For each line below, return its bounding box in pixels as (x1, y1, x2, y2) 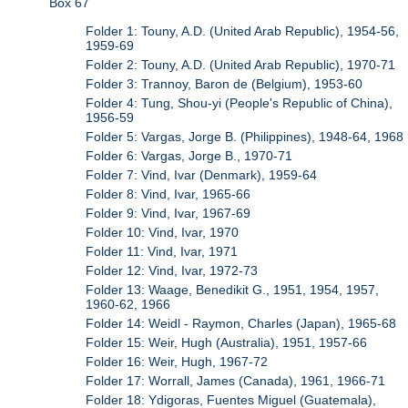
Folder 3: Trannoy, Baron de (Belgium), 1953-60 (86, 76, 363, 91)
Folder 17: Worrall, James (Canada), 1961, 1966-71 (86, 372, 386, 388)
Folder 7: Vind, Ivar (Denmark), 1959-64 (86, 167, 318, 182)
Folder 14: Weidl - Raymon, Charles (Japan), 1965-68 (86, 315, 397, 331)
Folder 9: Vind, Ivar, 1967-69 (86, 205, 251, 220)
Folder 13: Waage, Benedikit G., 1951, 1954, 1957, (86, 281, 380, 297)
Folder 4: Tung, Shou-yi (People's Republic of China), (86, 95, 393, 110)
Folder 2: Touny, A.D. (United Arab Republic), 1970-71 (86, 56, 396, 72)
